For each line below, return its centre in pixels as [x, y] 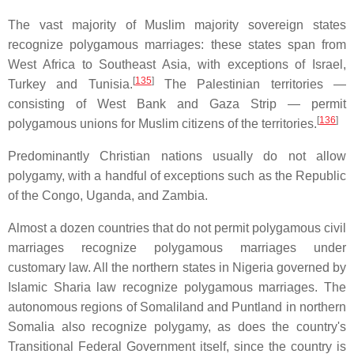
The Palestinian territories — [250, 84]
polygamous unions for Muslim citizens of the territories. [162, 123]
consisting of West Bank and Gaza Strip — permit [177, 104]
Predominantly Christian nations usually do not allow [177, 156]
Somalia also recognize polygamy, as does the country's [177, 326]
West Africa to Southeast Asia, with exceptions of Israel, [177, 64]
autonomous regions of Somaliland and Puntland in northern [177, 307]
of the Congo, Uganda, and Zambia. [108, 195]
